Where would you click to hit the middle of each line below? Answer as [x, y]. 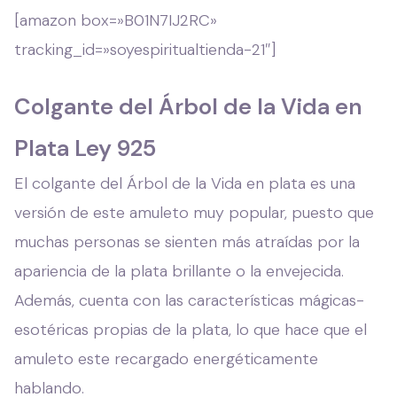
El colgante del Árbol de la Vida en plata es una [185, 183]
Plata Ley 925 [85, 148]
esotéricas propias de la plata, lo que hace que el [191, 329]
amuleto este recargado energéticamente [166, 358]
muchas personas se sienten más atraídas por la [187, 241]
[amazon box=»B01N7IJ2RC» [116, 20]
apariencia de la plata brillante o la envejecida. [179, 271]
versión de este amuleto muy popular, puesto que [194, 212]
